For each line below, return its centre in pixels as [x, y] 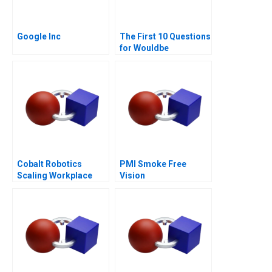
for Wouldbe [144, 48]
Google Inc [39, 36]
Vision [132, 175]
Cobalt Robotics [49, 164]
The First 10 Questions [165, 36]
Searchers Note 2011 [162, 59]
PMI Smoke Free [153, 164]
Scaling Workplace [55, 175]
